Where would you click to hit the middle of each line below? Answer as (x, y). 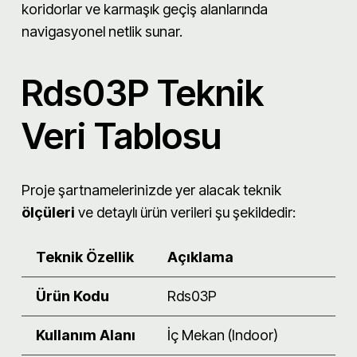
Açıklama (200, 257)
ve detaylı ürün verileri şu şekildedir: (185, 212)
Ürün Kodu (73, 296)
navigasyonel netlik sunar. (102, 31)
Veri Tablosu (122, 135)
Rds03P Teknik (143, 92)
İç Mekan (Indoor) (223, 335)
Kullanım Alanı (86, 335)
